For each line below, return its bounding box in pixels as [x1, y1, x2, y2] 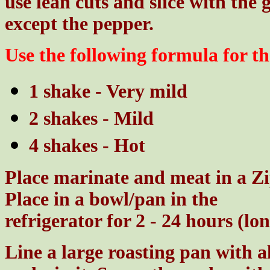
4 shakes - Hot [29, 134, 145, 156]
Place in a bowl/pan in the [5, 188, 218, 210]
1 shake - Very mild [29, 80, 187, 102]
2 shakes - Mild [29, 107, 154, 129]
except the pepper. [5, 13, 159, 34]
